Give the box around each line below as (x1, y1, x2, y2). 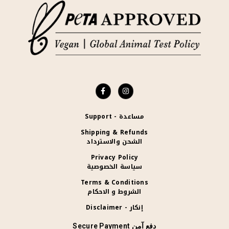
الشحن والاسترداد (86, 135, 143, 147)
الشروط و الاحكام (87, 186, 142, 197)
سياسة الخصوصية (86, 161, 143, 172)
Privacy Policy (90, 151, 139, 163)
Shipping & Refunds (81, 126, 148, 138)
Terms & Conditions (80, 176, 149, 188)
